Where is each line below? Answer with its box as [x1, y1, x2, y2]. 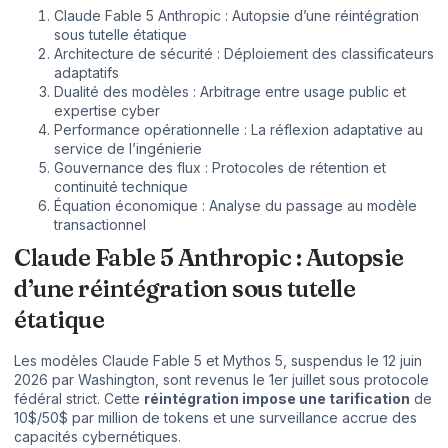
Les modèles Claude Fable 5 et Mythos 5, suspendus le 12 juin [14, 351, 422, 369]
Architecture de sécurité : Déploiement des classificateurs [54, 44, 434, 62]
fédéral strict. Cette [14, 389, 144, 407]
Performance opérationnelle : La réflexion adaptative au [54, 120, 423, 138]
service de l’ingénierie [54, 139, 202, 157]
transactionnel [54, 215, 146, 233]
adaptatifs [54, 63, 119, 81]
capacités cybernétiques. [14, 427, 181, 445]
